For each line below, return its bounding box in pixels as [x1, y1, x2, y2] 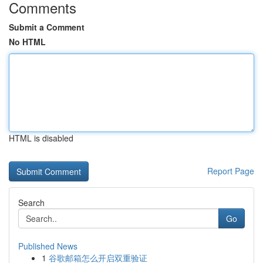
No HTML [9, 36, 46, 48]
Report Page [207, 165, 254, 177]
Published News [18, 240, 77, 252]
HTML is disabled [9, 132, 73, 144]
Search [18, 197, 45, 208]
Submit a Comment [9, 21, 85, 33]
